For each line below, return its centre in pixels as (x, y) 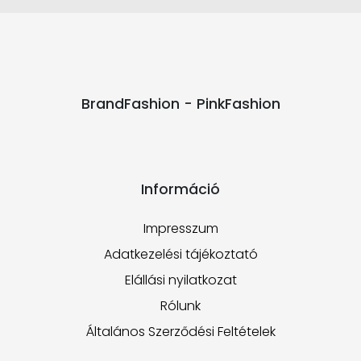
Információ (180, 189)
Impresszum (180, 228)
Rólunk (180, 306)
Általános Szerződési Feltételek (180, 332)
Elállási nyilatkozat (180, 280)
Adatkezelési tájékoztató (180, 254)
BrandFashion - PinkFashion (180, 104)
